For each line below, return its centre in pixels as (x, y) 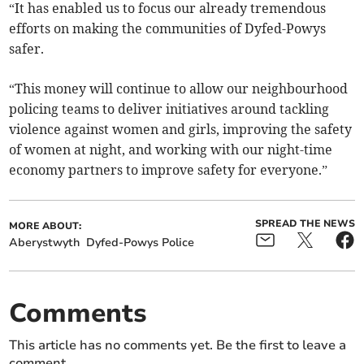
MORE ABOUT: (45, 226)
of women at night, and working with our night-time (171, 150)
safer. (27, 49)
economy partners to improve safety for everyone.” (169, 170)
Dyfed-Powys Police (141, 243)
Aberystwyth (45, 243)
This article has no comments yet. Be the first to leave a (178, 346)
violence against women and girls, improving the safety (181, 130)
